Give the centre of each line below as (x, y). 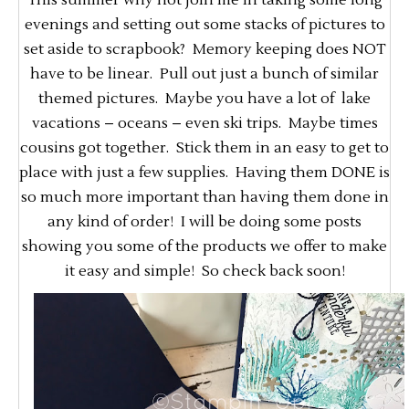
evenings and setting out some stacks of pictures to (204, 25)
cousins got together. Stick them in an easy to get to (204, 148)
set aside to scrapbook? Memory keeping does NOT (204, 50)
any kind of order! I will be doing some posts (204, 222)
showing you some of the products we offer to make (204, 247)
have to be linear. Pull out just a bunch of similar (204, 74)
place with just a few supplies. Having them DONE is (204, 173)
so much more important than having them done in (204, 198)
